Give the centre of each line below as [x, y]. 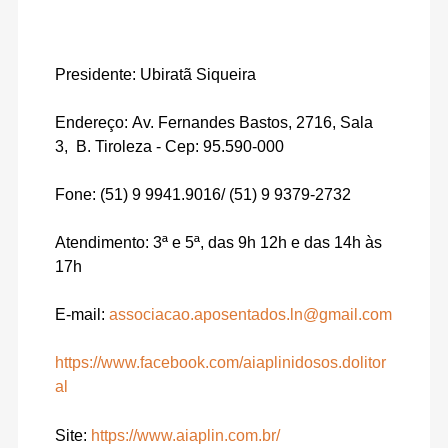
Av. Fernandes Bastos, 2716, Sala [253, 122]
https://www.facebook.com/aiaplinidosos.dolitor [221, 362]
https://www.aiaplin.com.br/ [186, 435]
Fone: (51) [94, 194]
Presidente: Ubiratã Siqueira [156, 74]
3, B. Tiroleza [106, 146]
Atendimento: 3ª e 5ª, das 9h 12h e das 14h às [219, 242]
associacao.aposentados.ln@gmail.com [251, 314]
